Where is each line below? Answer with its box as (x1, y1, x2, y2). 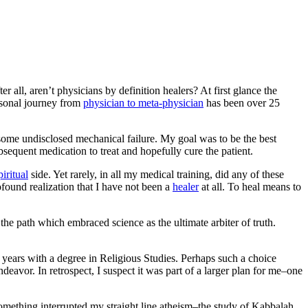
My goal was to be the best (160, 132, 276, 144)
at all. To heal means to (199, 180, 301, 192)
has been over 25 (203, 96, 280, 109)
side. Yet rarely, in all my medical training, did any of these (28, 168, 284, 180)
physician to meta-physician (83, 96, 203, 109)
